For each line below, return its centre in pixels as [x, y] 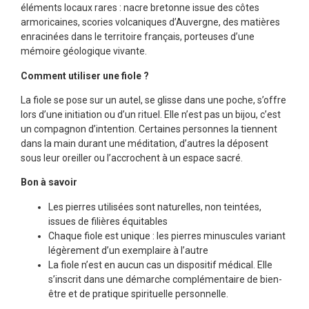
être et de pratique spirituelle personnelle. [138, 293]
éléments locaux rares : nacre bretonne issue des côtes [140, 8]
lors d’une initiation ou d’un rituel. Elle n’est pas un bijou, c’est [151, 114]
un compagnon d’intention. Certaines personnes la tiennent [149, 129]
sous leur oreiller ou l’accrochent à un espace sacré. [132, 158]
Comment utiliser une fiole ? [85, 76]
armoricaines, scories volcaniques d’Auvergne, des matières [150, 22]
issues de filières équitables [108, 221]
